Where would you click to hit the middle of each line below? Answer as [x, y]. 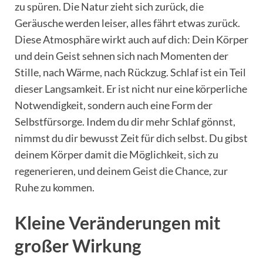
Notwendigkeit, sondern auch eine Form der [114, 105]
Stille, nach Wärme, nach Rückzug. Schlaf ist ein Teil [130, 72]
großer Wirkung [78, 245]
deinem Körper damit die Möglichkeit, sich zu [117, 154]
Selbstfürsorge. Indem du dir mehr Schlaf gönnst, [125, 121]
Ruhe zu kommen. [55, 187]
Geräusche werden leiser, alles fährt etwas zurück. [127, 23]
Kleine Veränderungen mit [118, 222]
